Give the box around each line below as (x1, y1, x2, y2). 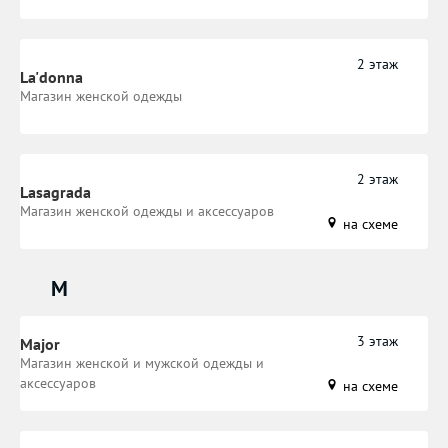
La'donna (20, 67, 83, 88)
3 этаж (357, 331, 398, 350)
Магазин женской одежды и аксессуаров (20, 202, 274, 221)
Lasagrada (20, 182, 91, 203)
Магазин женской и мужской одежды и (20, 354, 264, 373)
